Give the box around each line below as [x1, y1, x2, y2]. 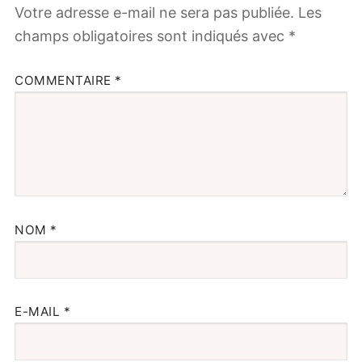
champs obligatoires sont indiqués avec [15, 27, 288, 44]
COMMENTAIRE [15, 73, 115, 89]
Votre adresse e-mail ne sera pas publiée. [15, 3, 294, 21]
